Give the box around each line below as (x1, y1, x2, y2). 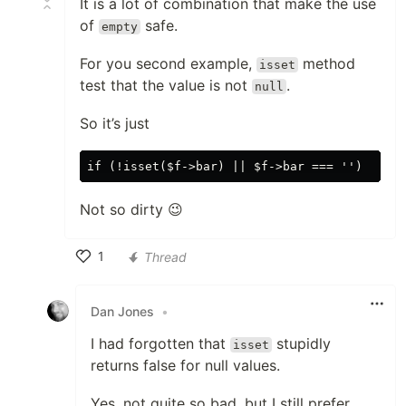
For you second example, (80, 54, 256, 72)
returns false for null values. (91, 356, 280, 374)
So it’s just (80, 114, 150, 132)
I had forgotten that (91, 334, 230, 353)
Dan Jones (91, 303, 154, 319)
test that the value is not (80, 76, 252, 94)
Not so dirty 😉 (80, 200, 183, 218)
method (298, 54, 356, 72)
